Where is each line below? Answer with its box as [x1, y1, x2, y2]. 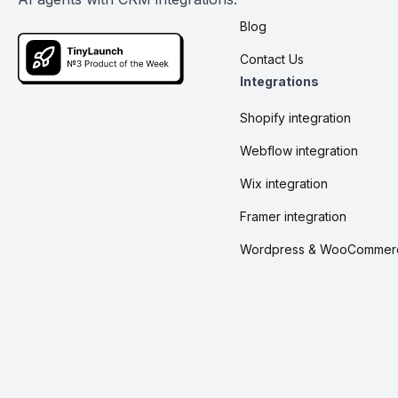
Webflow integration [240, 142, 358, 158]
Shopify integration [240, 109, 351, 125]
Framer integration [240, 208, 346, 224]
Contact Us [240, 51, 304, 67]
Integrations [240, 73, 319, 89]
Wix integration [240, 175, 328, 191]
